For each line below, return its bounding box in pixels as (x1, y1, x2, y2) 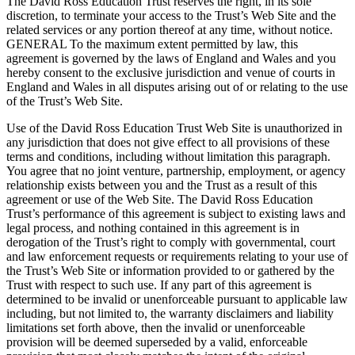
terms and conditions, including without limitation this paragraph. (6, 149, 330, 163)
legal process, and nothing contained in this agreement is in (6, 220, 300, 235)
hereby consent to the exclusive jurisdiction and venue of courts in (6, 65, 335, 79)
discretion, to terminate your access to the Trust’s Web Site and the (6, 8, 336, 22)
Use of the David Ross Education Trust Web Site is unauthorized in (6, 120, 342, 135)
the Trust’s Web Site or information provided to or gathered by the (6, 263, 334, 277)
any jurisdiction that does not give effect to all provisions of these (6, 135, 330, 149)
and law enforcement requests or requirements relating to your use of (6, 249, 348, 263)
